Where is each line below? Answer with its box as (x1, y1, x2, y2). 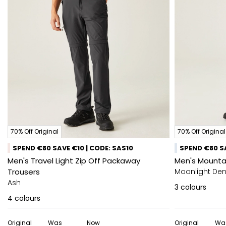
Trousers (8, 166, 40, 177)
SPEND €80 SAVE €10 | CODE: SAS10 (13, 143, 133, 153)
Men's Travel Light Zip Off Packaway (8, 155, 140, 166)
